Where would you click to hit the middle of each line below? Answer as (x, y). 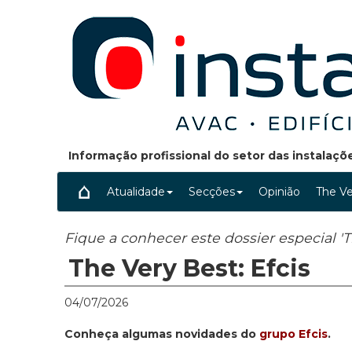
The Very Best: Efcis (189, 269)
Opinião (279, 192)
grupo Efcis (293, 334)
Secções (212, 192)
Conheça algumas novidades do (162, 334)
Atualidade (136, 192)
